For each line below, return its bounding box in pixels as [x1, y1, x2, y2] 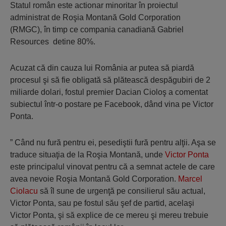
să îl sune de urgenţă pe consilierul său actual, [38, 187, 205, 196]
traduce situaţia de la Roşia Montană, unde [10, 150, 165, 159]
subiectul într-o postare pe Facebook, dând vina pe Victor [10, 100, 213, 109]
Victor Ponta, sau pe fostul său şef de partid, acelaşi [10, 199, 194, 208]
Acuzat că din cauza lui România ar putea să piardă [10, 64, 194, 73]
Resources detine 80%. [10, 37, 95, 46]
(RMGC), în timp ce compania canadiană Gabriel [10, 25, 184, 34]
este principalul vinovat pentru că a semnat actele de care [10, 162, 215, 172]
